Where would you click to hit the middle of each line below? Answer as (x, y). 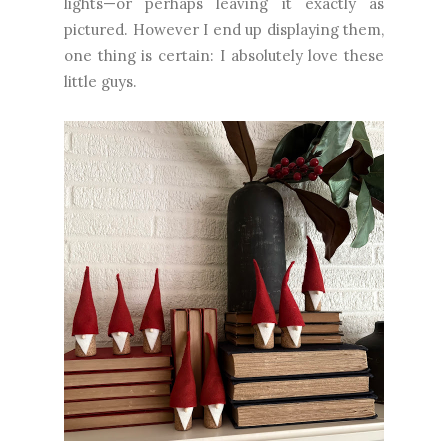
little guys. (100, 82)
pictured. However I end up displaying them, (224, 30)
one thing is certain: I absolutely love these (224, 56)
